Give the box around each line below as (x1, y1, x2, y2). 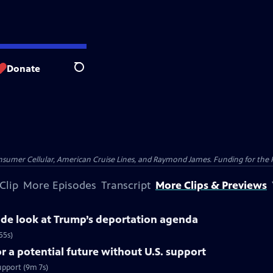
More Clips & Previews (155, 179, 267, 192)
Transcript (101, 179, 151, 192)
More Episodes (23, 179, 96, 192)
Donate (7, 62, 40, 74)
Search (74, 68, 104, 80)
